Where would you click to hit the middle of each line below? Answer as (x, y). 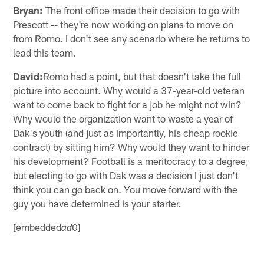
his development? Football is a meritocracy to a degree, (131, 161)
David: (28, 76)
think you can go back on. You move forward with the (126, 189)
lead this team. (45, 52)
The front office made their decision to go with (142, 10)
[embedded (37, 227)
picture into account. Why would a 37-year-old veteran (129, 90)
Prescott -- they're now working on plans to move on (123, 24)
